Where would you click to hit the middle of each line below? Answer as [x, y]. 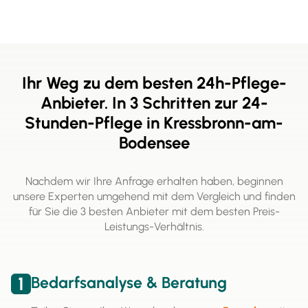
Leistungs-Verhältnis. [154, 227]
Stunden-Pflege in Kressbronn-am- [154, 123]
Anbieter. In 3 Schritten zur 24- [154, 103]
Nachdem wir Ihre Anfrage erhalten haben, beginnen [154, 181]
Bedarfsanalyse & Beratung [129, 283]
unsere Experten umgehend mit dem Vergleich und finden [154, 197]
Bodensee [154, 143]
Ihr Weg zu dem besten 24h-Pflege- [154, 83]
